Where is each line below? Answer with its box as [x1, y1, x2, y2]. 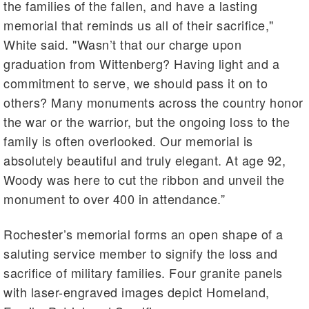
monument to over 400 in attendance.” [3, 190, 225, 208]
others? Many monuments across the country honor [3, 93, 303, 112]
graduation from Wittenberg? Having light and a [3, 54, 279, 73]
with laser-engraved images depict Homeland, [3, 283, 270, 301]
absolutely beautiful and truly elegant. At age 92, [3, 151, 286, 170]
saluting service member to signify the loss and [3, 244, 278, 263]
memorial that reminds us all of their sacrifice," [3, 16, 274, 34]
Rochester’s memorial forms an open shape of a [3, 225, 283, 243]
